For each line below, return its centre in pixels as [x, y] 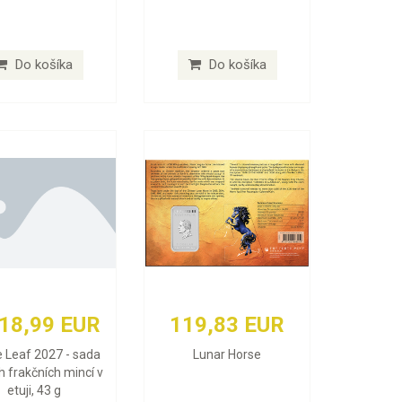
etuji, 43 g [34, 391]
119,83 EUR [227, 325]
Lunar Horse [227, 355]
